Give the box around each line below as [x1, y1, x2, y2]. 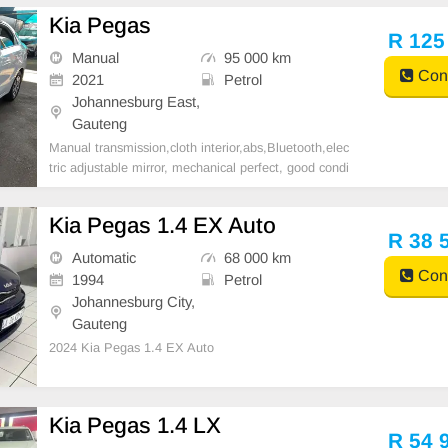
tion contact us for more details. [49, 179, 230, 195]
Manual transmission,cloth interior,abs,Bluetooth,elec [49, 139, 350, 155]
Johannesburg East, [72, 93, 201, 110]
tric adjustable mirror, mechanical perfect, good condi [49, 159, 350, 175]
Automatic [72, 249, 137, 266]
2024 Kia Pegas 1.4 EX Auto [49, 339, 215, 355]
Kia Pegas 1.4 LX [49, 412, 222, 438]
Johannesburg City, [72, 293, 196, 310]
